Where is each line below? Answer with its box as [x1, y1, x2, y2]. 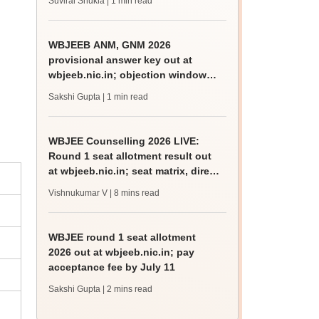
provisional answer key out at [48, 54, 193, 66]
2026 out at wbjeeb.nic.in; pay [48, 246, 195, 258]
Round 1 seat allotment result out [48, 150, 212, 162]
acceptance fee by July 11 [48, 261, 176, 273]
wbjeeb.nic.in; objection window [48, 69, 207, 80]
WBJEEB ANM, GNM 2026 [48, 39, 172, 51]
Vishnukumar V [48, 188, 108, 198]
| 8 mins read [110, 188, 160, 198]
